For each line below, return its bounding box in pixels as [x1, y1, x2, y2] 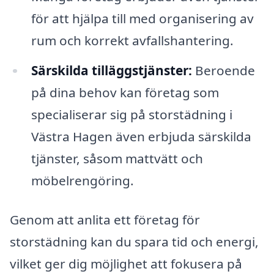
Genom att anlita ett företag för [10, 211, 200, 229]
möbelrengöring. [31, 172, 134, 190]
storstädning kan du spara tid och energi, [10, 233, 259, 251]
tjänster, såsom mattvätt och [31, 150, 203, 168]
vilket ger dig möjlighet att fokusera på [10, 255, 242, 273]
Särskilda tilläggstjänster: [31, 62, 192, 80]
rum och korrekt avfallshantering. [31, 31, 234, 49]
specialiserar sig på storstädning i [31, 106, 232, 124]
